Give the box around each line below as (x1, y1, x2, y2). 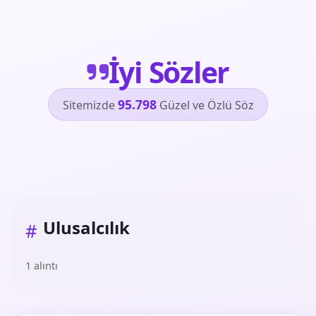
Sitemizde (62, 97, 118, 113)
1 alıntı (25, 259, 58, 272)
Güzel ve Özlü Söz (156, 97, 254, 113)
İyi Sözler (108, 51, 230, 92)
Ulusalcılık (43, 216, 130, 239)
